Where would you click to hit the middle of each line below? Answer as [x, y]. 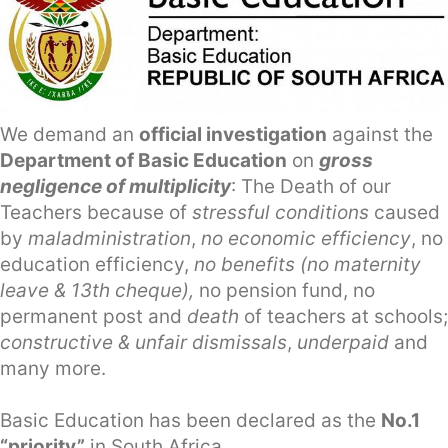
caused [407, 213]
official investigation [233, 135]
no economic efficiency [306, 239]
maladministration [109, 239]
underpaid [343, 343]
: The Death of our [311, 187]
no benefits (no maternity [307, 265]
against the [380, 135]
